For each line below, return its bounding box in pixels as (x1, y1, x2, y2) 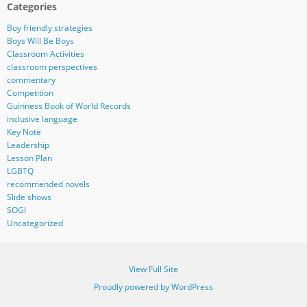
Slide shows (6, 191, 51, 203)
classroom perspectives (6, 60, 97, 73)
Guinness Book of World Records (6, 99, 131, 112)
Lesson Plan (6, 151, 52, 164)
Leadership (6, 138, 49, 151)
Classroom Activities (6, 47, 84, 60)
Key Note (6, 125, 41, 138)
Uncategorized (6, 217, 63, 229)
